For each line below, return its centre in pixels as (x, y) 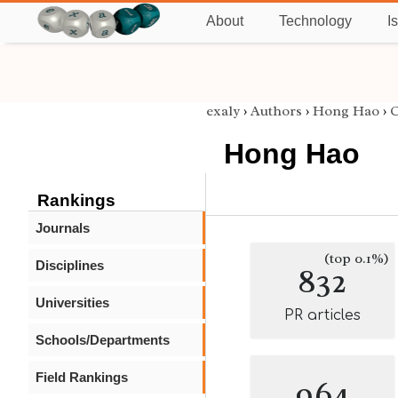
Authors (276, 111)
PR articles (322, 315)
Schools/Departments (103, 340)
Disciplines (70, 265)
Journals (63, 228)
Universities (72, 302)
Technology (315, 21)
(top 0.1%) (357, 259)
